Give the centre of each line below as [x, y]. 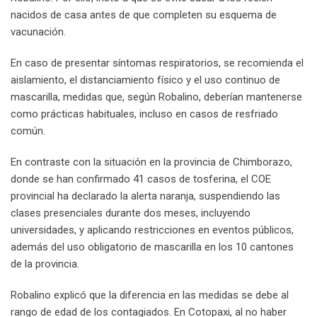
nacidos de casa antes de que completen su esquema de [144, 15]
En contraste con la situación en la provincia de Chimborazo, [151, 162]
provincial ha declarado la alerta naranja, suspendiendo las [145, 196]
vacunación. [38, 31]
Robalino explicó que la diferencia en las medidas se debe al [150, 295]
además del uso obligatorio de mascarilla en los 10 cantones [152, 247]
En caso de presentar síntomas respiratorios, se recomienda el [157, 63]
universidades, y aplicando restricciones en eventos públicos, [152, 230]
